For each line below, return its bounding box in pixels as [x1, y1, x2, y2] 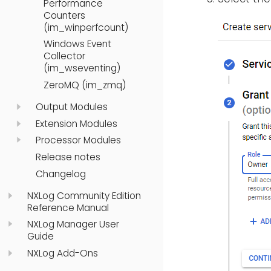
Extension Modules [35, 117, 117, 130]
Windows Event [44, 38, 111, 51]
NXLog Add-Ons [27, 247, 98, 260]
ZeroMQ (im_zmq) [44, 79, 126, 92]
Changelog [35, 167, 86, 180]
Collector [44, 50, 85, 63]
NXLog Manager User [27, 218, 119, 231]
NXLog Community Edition [27, 189, 141, 202]
